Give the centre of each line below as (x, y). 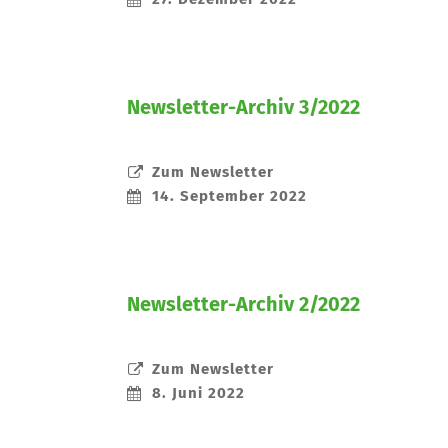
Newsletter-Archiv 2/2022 (243, 305)
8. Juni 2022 (198, 393)
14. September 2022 (229, 196)
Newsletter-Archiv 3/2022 (243, 108)
